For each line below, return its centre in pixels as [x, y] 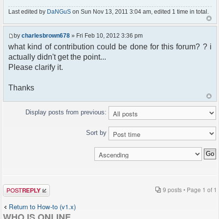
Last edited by [28, 11]
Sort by [97, 133]
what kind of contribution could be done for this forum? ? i [110, 47]
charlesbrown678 [46, 36]
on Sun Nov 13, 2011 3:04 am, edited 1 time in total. [140, 11]
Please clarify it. [36, 67]
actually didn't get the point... [57, 57]
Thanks [21, 88]
